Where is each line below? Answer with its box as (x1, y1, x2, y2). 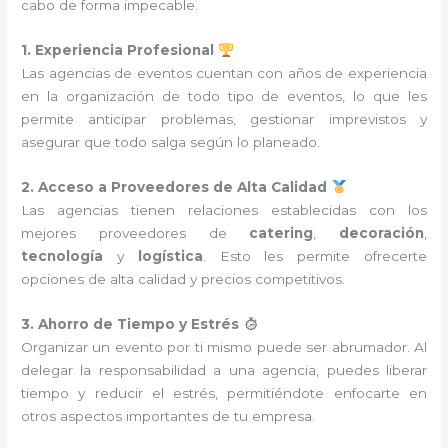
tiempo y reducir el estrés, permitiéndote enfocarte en (21, 385, 427, 401)
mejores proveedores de (21, 225, 250, 242)
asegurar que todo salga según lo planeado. (21, 134, 321, 151)
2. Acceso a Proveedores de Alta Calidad (21, 179, 328, 196)
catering (249, 225, 314, 242)
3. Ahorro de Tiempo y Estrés (21, 316, 240, 332)
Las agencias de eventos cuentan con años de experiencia (21, 65, 427, 82)
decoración (338, 225, 424, 242)
